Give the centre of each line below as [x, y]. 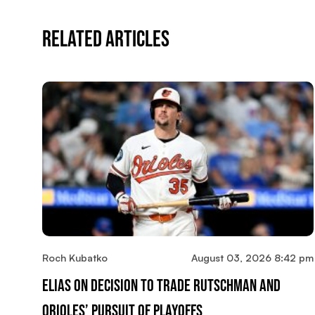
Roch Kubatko [75, 257]
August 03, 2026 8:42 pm [252, 257]
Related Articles [106, 39]
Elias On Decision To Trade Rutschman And [161, 285]
